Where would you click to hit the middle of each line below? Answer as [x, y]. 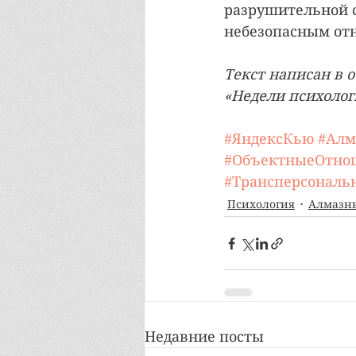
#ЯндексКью [269, 139]
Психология [261, 204]
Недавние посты [204, 337]
